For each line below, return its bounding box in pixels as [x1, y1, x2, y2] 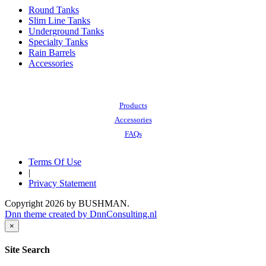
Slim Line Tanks [28, 15, 90, 26]
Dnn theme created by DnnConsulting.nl [5, 208, 157, 219]
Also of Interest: [107, 86, 159, 96]
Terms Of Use [28, 156, 81, 167]
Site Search [5, 245, 50, 255]
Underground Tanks [28, 26, 104, 36]
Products [119, 100, 147, 110]
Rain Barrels [28, 47, 75, 58]
